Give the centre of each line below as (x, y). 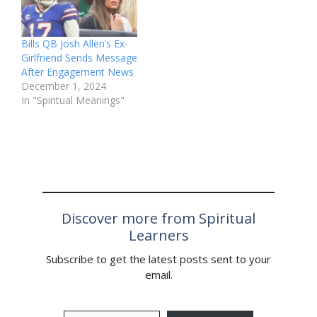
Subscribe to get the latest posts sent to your (158, 259)
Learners (158, 235)
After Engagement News (77, 71)
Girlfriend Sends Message (79, 57)
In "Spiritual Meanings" (73, 100)
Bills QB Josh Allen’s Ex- (75, 43)
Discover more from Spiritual (158, 218)
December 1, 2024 (64, 86)
